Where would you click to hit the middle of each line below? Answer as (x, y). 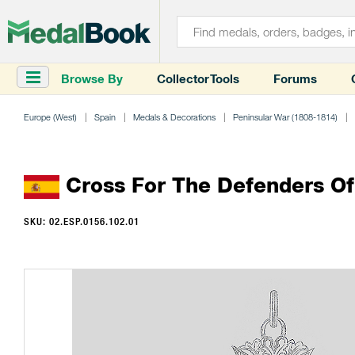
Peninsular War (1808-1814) (285, 117)
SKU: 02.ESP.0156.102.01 (82, 222)
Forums (295, 79)
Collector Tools (198, 79)
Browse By (92, 79)
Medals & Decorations (174, 117)
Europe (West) (50, 117)
